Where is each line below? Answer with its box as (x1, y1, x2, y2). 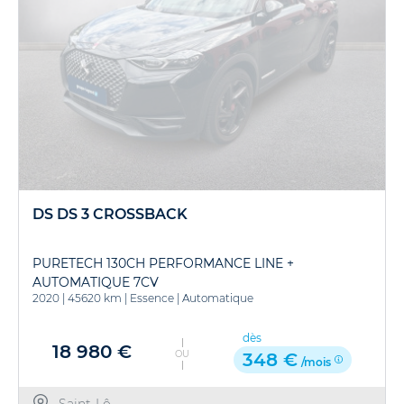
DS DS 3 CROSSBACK (32, 206, 188, 223)
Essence (130, 291, 174, 305)
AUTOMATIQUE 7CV (32, 274, 159, 290)
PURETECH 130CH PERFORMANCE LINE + (32, 255, 294, 271)
